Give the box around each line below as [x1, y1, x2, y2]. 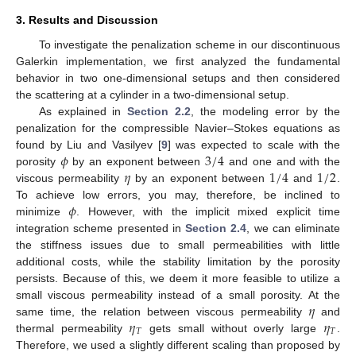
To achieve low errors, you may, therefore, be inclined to [16, 188, 340, 201]
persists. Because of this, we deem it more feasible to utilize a [16, 271, 340, 284]
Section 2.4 [185, 221, 247, 234]
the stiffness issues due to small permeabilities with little [16, 238, 340, 251]
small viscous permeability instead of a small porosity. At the [16, 288, 340, 301]
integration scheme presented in [16, 221, 185, 234]
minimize [16, 204, 69, 218]
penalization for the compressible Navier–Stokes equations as [16, 121, 340, 134]
